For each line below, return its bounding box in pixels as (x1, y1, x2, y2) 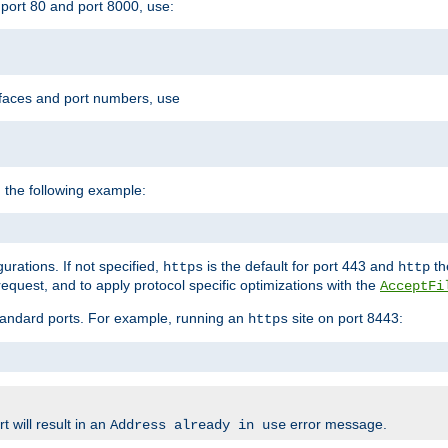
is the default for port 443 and (203, 257, 398, 274)
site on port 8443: (288, 309, 403, 326)
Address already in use (110, 416, 286, 433)
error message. (286, 415, 387, 432)
